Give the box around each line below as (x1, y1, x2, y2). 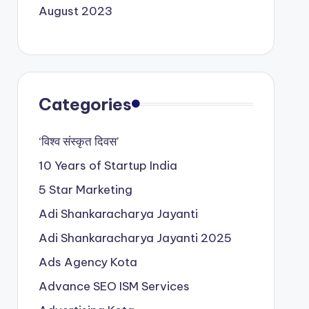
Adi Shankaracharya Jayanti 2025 (38, 230, 232, 246)
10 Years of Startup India (38, 157, 177, 173)
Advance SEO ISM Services (38, 278, 190, 294)
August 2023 (38, 3, 112, 19)
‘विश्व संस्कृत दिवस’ (38, 133, 119, 149)
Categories (38, 93, 132, 114)
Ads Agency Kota (38, 254, 137, 270)
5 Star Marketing (38, 181, 132, 197)
